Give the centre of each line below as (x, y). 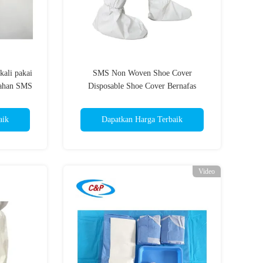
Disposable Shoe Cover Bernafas (142, 86)
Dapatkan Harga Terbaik (142, 119)
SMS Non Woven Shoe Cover (142, 73)
